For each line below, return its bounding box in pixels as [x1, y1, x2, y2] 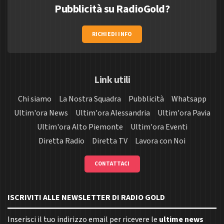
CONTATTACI [94, 160, 130, 168]
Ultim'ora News [13, 107, 68, 119]
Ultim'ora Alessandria [75, 107, 150, 119]
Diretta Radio [38, 135, 84, 147]
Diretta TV [92, 135, 127, 147]
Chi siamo [17, 93, 51, 105]
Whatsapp [171, 93, 206, 105]
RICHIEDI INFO [91, 30, 132, 39]
